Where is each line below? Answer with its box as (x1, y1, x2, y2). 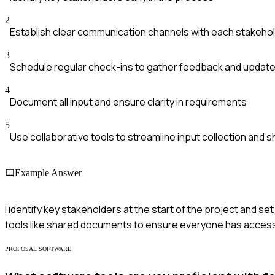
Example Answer (15, 168, 82, 179)
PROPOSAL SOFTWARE (5, 245, 71, 252)
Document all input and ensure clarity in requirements (10, 95, 247, 109)
